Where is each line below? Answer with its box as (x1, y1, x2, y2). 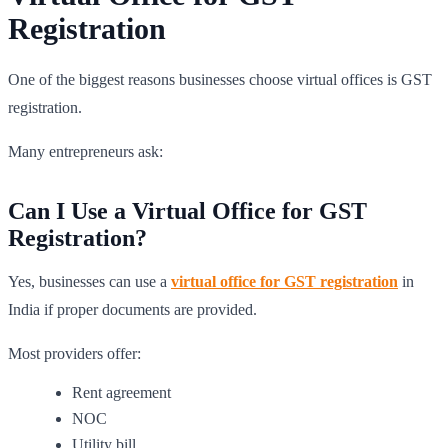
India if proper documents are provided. (8, 300, 257, 318)
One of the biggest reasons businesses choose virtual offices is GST (8, 70, 432, 88)
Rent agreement (72, 383, 171, 401)
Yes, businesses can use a (8, 272, 171, 290)
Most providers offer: (8, 344, 141, 362)
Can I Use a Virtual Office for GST (8, 197, 367, 224)
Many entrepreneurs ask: (8, 142, 163, 160)
